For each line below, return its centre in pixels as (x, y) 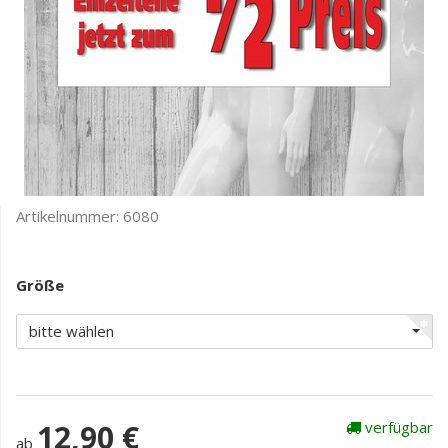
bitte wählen (71, 330)
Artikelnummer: (69, 216)
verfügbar (397, 426)
